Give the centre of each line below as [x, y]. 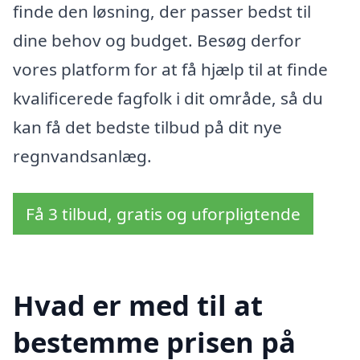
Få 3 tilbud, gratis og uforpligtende [163, 214]
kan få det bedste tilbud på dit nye [147, 127]
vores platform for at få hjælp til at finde [170, 70]
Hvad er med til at [138, 305]
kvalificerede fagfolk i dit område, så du [168, 98]
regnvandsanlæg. [82, 156]
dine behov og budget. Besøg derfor [157, 41]
